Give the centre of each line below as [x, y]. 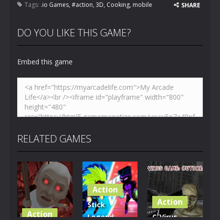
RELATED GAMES [54, 139]
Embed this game [45, 62]
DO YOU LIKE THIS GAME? [74, 33]
